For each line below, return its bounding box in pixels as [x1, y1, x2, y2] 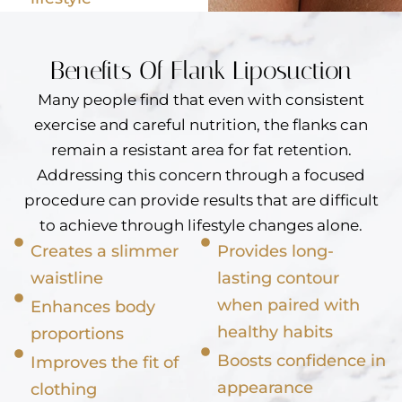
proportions [30, 324, 124, 345]
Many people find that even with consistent [38, 91, 364, 109]
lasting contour [216, 268, 339, 289]
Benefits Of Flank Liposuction [50, 56, 352, 86]
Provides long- [216, 241, 334, 262]
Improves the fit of [30, 353, 179, 373]
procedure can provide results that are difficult [23, 191, 379, 210]
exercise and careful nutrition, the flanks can [34, 116, 368, 135]
